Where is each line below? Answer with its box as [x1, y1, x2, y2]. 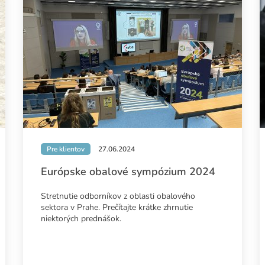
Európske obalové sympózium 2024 [40, 164, 215, 179]
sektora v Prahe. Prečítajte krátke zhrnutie [40, 202, 193, 214]
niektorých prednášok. [40, 213, 121, 225]
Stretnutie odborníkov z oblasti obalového [40, 190, 195, 202]
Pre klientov [46, 144, 85, 154]
